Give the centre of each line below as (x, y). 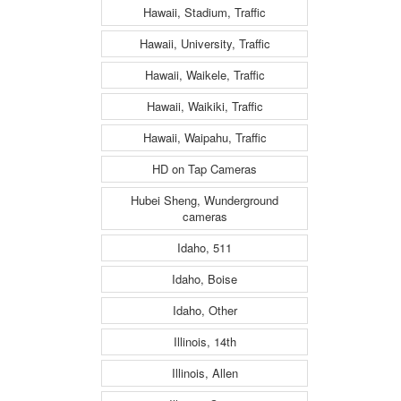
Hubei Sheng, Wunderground (205, 200)
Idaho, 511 (205, 248)
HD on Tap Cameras (205, 169)
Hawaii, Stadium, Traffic (205, 13)
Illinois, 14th (205, 342)
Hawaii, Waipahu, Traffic (205, 138)
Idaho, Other (205, 311)
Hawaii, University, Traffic (205, 44)
